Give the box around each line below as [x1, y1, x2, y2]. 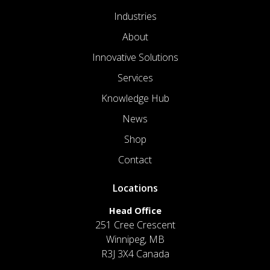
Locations [112, 181, 158, 195]
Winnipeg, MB [105, 232, 165, 246]
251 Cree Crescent [95, 218, 175, 231]
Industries [113, 9, 157, 23]
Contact [118, 152, 152, 166]
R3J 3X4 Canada [101, 246, 169, 260]
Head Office [108, 204, 162, 216]
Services [117, 71, 153, 84]
